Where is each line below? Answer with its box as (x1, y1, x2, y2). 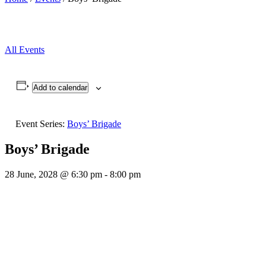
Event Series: (15, 119, 67, 129)
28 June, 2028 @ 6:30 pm (5, 169, 102, 179)
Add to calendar (33, 83, 87, 92)
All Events (5, 45, 45, 55)
